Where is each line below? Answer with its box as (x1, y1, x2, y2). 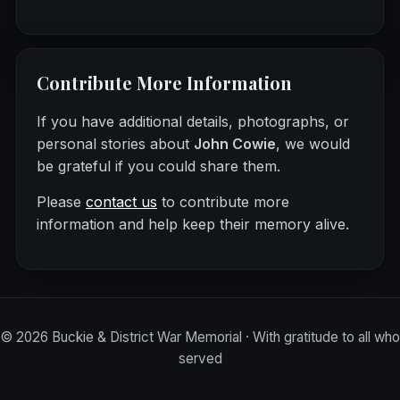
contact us (85, 192, 157, 211)
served (178, 349, 222, 367)
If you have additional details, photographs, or (36, 112, 349, 130)
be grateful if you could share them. (36, 156, 280, 175)
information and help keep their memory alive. (36, 214, 349, 233)
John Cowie (193, 134, 276, 153)
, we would (275, 134, 350, 153)
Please (36, 192, 86, 211)
